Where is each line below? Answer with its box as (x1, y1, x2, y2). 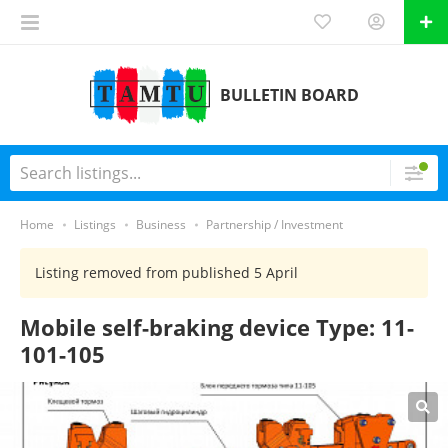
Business (136, 216, 186, 233)
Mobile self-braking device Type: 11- (20, 312, 414, 342)
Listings (74, 216, 116, 233)
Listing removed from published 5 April (35, 263, 298, 282)
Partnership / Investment (206, 216, 343, 233)
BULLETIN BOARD (219, 84, 359, 106)
